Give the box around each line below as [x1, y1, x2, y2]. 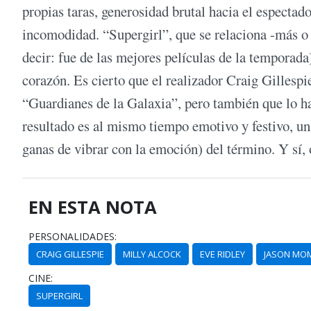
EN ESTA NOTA [28, 194, 158, 219]
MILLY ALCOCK [123, 247, 182, 260]
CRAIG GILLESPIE [36, 247, 105, 260]
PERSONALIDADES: [28, 229, 117, 243]
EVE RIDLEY [200, 247, 246, 260]
